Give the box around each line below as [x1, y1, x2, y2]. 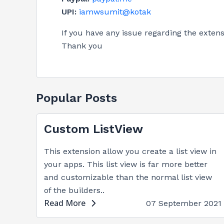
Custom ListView [44, 122, 143, 136]
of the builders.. [44, 185, 104, 195]
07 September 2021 [145, 198, 221, 208]
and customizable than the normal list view [44, 172, 212, 182]
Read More [44, 197, 85, 208]
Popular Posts [36, 91, 117, 105]
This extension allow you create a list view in [44, 146, 216, 156]
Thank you [61, 41, 102, 50]
